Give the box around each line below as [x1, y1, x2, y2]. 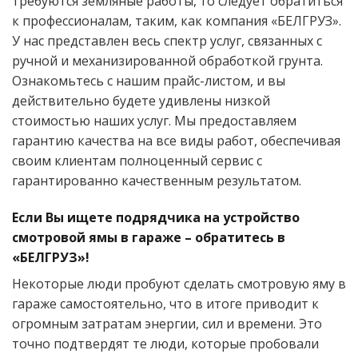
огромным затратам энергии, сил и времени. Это [12, 315, 322, 333]
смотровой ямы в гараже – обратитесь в [12, 229, 285, 247]
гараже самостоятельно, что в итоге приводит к [12, 295, 319, 313]
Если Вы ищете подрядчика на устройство [12, 209, 300, 227]
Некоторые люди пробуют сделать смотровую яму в [12, 275, 346, 293]
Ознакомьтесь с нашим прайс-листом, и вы [12, 72, 285, 90]
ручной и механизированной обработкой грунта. [12, 52, 323, 70]
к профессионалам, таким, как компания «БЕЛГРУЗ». [12, 12, 341, 30]
